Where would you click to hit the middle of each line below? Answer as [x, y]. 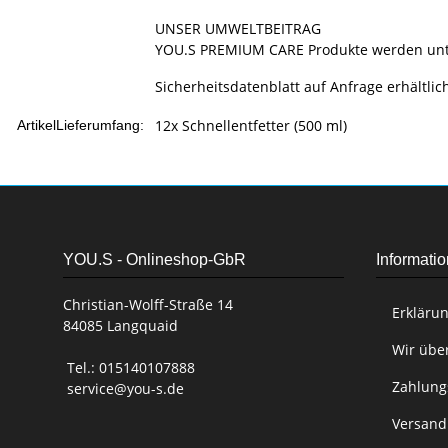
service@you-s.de [123, 389]
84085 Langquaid [120, 326]
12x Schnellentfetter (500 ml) [251, 126]
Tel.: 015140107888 [129, 368]
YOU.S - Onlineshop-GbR [154, 260]
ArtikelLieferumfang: [80, 125]
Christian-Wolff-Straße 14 [148, 305]
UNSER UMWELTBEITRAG [238, 29]
